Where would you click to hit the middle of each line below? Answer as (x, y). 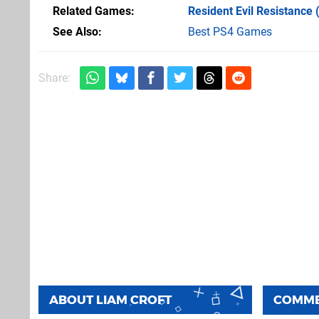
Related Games (92, 11)
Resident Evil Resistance (250, 11)
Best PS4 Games (230, 31)
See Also (75, 31)
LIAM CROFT (134, 299)
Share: (54, 78)
